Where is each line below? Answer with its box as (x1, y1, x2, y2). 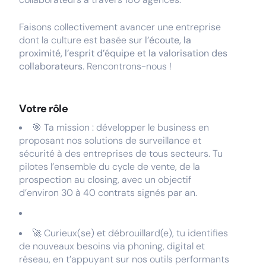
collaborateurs (19, 60, 83, 72)
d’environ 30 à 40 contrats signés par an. (19, 186, 197, 199)
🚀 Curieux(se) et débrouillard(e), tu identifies (32, 227, 228, 239)
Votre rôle (19, 102, 68, 116)
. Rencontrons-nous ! (83, 60, 172, 72)
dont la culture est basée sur (19, 34, 145, 46)
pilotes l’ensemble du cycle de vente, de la (19, 160, 200, 173)
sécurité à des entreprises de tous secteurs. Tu (19, 147, 223, 160)
